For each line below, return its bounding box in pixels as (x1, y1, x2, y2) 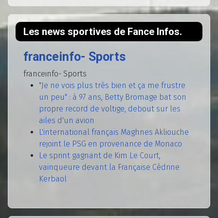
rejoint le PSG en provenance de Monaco (39, 139, 182, 149)
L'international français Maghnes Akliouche (39, 127, 189, 137)
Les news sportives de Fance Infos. (23, 26, 182, 38)
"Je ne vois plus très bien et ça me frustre (39, 81, 185, 91)
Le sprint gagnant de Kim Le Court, (39, 151, 161, 161)
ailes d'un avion (39, 116, 94, 126)
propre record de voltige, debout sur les (39, 104, 181, 114)
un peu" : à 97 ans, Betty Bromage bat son (39, 92, 186, 102)
